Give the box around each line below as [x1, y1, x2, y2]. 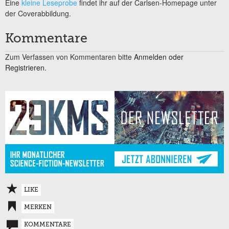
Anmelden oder [134, 51, 184, 62]
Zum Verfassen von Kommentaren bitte [5, 51, 134, 62]
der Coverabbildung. [5, 8, 71, 18]
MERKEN [24, 204, 52, 211]
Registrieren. [5, 62, 47, 73]
